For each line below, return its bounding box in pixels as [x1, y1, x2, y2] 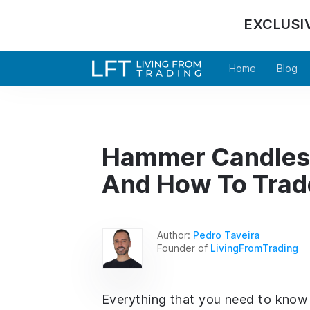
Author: [157, 228, 193, 241]
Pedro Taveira [193, 228, 259, 241]
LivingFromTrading [210, 241, 298, 254]
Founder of [157, 241, 210, 254]
